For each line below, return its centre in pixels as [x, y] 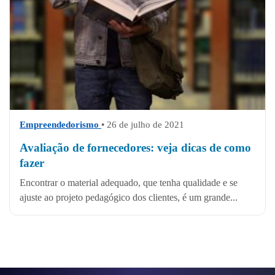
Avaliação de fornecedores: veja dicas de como [135, 148]
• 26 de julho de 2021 [143, 125]
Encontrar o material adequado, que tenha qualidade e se [129, 183]
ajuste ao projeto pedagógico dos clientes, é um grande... [129, 198]
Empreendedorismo [60, 125]
